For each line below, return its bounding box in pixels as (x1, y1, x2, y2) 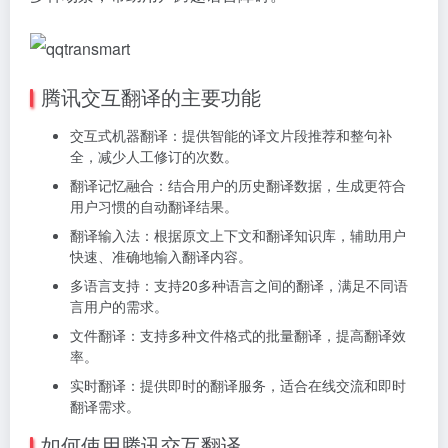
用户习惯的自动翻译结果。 (70, 195, 238, 216)
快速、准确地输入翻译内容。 (70, 245, 252, 266)
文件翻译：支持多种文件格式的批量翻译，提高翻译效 (70, 324, 406, 345)
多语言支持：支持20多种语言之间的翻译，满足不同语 (70, 274, 408, 295)
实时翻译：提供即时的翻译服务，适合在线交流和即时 (70, 374, 406, 395)
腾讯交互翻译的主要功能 (41, 81, 261, 111)
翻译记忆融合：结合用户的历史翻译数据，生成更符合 (70, 174, 406, 195)
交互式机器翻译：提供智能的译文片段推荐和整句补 (70, 124, 392, 145)
